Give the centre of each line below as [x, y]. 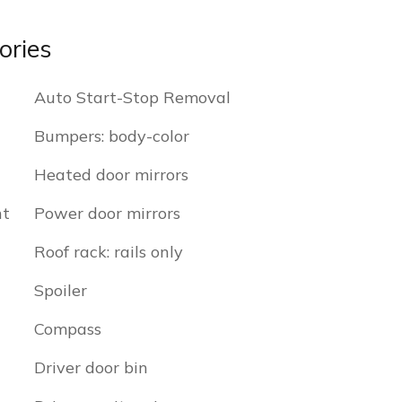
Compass [68, 329]
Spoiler [61, 290]
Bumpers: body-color [112, 136]
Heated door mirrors [111, 175]
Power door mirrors [107, 213]
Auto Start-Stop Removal [132, 97]
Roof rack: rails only [109, 252]
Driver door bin [91, 367]
